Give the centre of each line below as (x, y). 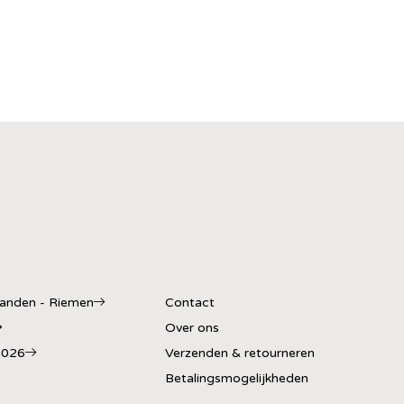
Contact (190, 303)
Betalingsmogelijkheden (237, 378)
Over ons (192, 328)
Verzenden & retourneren (240, 353)
